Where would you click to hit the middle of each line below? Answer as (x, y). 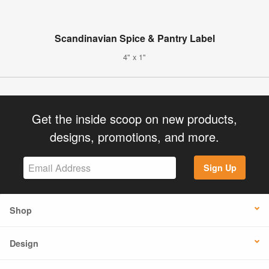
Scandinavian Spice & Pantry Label (134, 38)
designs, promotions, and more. (134, 136)
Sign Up (220, 168)
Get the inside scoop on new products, (134, 118)
